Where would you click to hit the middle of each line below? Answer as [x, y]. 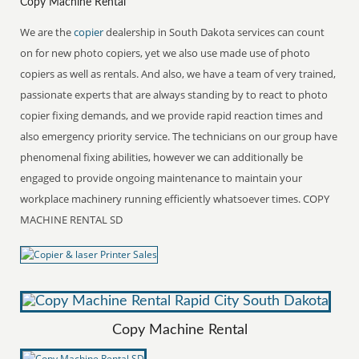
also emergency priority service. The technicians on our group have [179, 136]
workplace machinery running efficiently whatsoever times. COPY [175, 198]
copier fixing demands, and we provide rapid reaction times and [172, 115]
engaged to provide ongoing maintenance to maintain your [161, 177]
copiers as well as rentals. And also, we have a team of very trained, [178, 73]
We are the [47, 32]
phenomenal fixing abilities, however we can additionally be [162, 157]
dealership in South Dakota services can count [216, 32]
